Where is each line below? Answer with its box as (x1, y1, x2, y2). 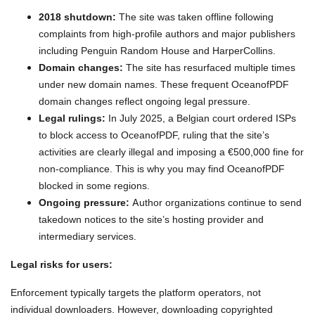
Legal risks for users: (11, 258, 112, 271)
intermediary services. (39, 230, 136, 243)
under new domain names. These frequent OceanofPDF (39, 78, 289, 91)
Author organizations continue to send (129, 196, 302, 209)
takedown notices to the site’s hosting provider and (39, 213, 264, 226)
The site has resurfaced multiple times (123, 61, 295, 74)
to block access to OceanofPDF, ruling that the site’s (39, 129, 269, 141)
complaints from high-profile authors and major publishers (39, 27, 295, 40)
